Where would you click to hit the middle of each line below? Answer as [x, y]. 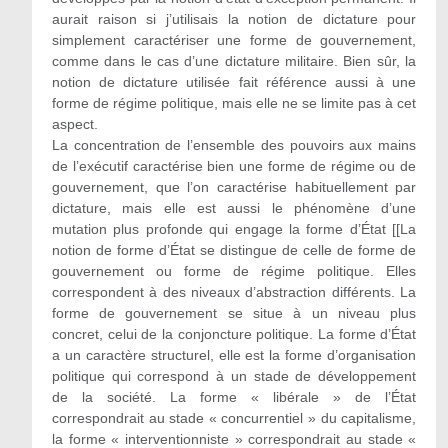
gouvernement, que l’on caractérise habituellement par [234, 187]
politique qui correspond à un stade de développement [234, 376]
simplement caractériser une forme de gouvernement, [234, 40]
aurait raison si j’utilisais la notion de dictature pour [234, 19]
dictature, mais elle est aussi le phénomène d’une [234, 208]
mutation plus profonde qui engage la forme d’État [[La [234, 229]
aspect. [74, 124]
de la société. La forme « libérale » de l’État [234, 397]
